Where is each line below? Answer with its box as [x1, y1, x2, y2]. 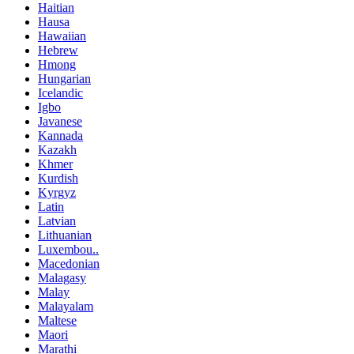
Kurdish [38, 171, 78, 185]
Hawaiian [38, 28, 86, 43]
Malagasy [38, 270, 86, 284]
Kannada [38, 128, 83, 142]
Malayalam [38, 299, 93, 313]
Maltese [38, 313, 77, 327]
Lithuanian [38, 228, 92, 242]
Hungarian [38, 71, 91, 85]
